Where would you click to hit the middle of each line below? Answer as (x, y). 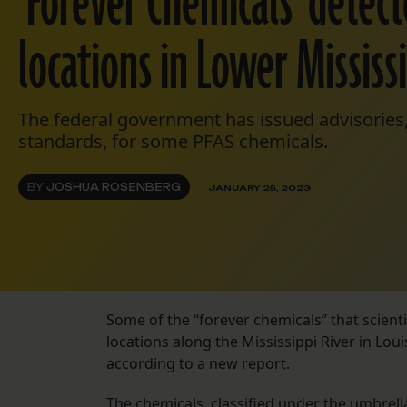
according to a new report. (198, 364)
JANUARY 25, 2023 (259, 187)
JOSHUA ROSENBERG (114, 188)
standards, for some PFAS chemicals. (173, 142)
